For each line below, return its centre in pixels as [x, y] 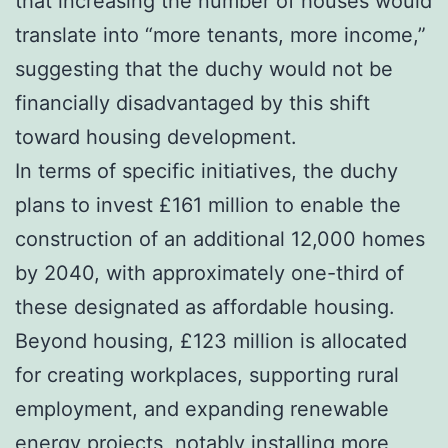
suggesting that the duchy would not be [204, 68]
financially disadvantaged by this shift [192, 102]
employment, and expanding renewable [202, 408]
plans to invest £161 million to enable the [208, 204]
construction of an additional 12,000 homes [220, 238]
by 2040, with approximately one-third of [209, 272]
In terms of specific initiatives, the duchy [206, 170]
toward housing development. [156, 136]
